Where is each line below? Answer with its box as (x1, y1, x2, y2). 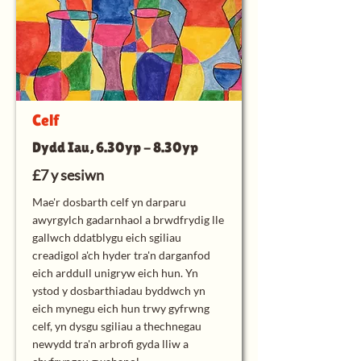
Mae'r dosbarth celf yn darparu (32, 195, 186, 209)
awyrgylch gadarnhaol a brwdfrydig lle (32, 213, 224, 226)
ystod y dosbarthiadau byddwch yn (32, 284, 205, 297)
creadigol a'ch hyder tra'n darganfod (32, 248, 210, 262)
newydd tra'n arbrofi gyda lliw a (32, 337, 189, 351)
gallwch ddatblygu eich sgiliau (32, 230, 181, 244)
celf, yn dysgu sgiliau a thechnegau (32, 319, 201, 333)
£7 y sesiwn (32, 166, 104, 184)
